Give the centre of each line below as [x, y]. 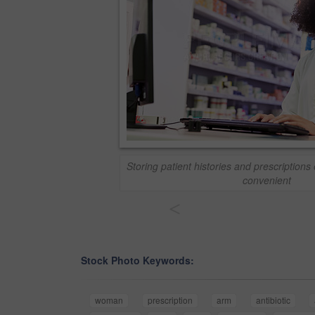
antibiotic [273, 300]
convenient [267, 180]
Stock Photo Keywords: [137, 261]
